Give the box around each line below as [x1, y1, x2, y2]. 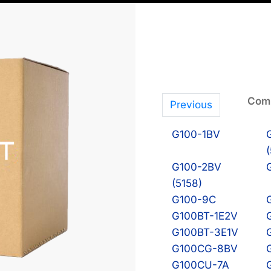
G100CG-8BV [172, 242, 238, 255]
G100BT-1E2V [172, 209, 238, 222]
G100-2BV [172, 160, 221, 173]
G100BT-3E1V [172, 226, 238, 238]
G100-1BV [172, 128, 220, 140]
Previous [170, 99, 212, 111]
